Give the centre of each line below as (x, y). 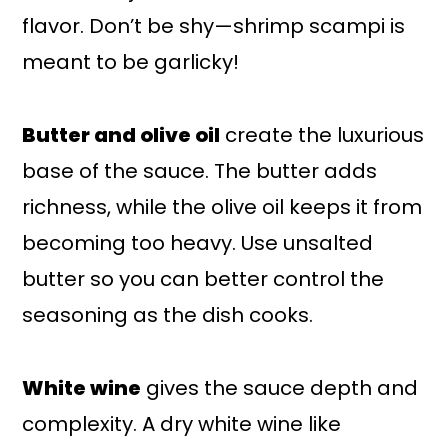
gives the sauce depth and (280, 387)
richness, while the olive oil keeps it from (222, 206)
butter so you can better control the (203, 278)
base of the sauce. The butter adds (200, 170)
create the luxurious (322, 134)
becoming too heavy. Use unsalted (198, 242)
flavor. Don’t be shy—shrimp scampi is (214, 25)
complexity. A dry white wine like (182, 423)
